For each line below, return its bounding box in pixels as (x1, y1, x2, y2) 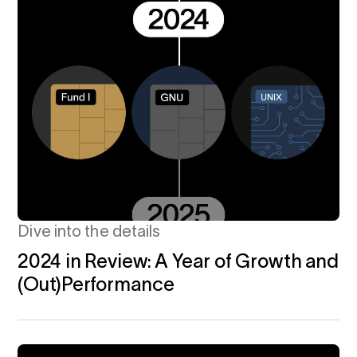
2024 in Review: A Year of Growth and (18, 250, 339, 273)
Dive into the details (18, 222, 161, 241)
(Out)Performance (18, 273, 175, 296)
